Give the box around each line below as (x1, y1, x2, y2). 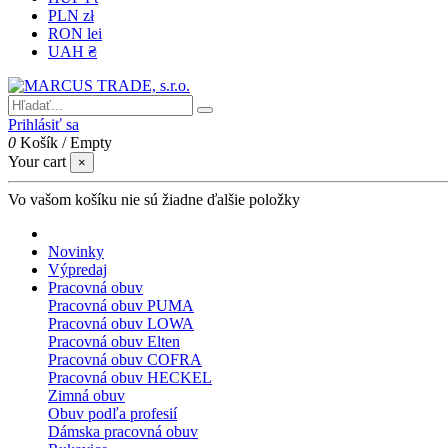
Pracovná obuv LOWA (48, 314, 194, 332)
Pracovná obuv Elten (48, 332, 180, 350)
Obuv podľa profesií (48, 404, 177, 422)
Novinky (48, 242, 104, 260)
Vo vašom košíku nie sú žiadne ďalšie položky (8, 190, 300, 208)
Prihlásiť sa (8, 115, 79, 133)
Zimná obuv (48, 386, 125, 404)
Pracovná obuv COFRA (48, 350, 202, 368)
